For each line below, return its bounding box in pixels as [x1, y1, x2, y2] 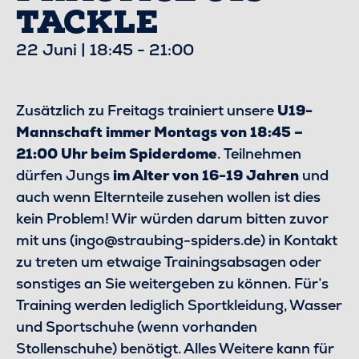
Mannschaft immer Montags [16, 123, 217, 141]
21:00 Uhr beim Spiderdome [16, 144, 217, 163]
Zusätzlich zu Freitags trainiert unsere [16, 101, 277, 119]
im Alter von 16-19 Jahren [110, 166, 299, 184]
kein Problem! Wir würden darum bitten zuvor [16, 209, 329, 228]
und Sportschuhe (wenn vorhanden [16, 317, 257, 336]
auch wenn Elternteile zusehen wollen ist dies [16, 188, 321, 206]
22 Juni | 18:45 [16, 39, 133, 60]
